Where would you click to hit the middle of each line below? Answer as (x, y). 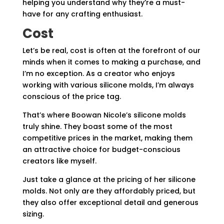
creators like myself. (59, 161)
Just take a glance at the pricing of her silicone (109, 179)
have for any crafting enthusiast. (82, 14)
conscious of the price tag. (71, 96)
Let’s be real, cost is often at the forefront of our (111, 50)
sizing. (33, 214)
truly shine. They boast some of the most (97, 126)
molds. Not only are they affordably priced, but (109, 191)
